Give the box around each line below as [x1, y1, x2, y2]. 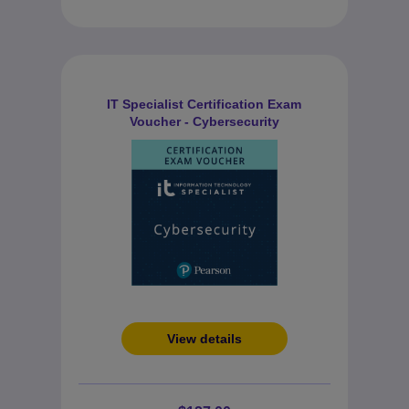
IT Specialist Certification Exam [107, 97, 302, 111]
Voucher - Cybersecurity [129, 114, 279, 129]
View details [166, 331, 242, 346]
